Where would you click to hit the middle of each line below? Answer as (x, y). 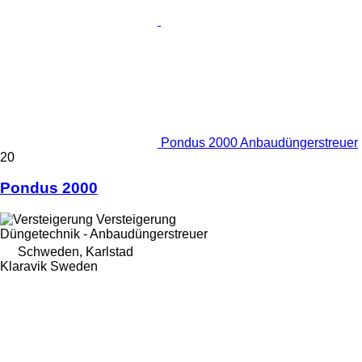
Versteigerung (136, 220)
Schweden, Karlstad (76, 252)
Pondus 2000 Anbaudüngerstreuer (259, 142)
